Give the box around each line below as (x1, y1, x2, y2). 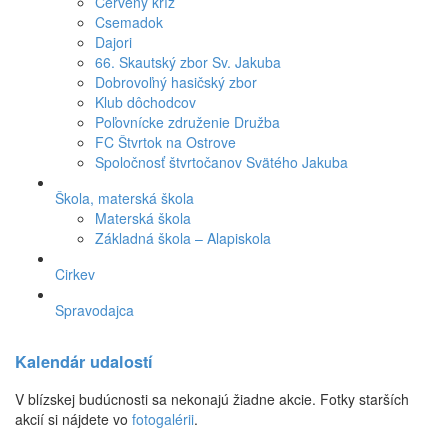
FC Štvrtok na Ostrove (95, 131, 236, 152)
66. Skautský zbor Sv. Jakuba (95, 51, 281, 72)
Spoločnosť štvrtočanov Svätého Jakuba (95, 151, 348, 172)
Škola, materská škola (55, 187, 194, 208)
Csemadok (95, 11, 163, 32)
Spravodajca (55, 299, 134, 320)
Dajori (95, 31, 132, 52)
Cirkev (55, 263, 95, 284)
